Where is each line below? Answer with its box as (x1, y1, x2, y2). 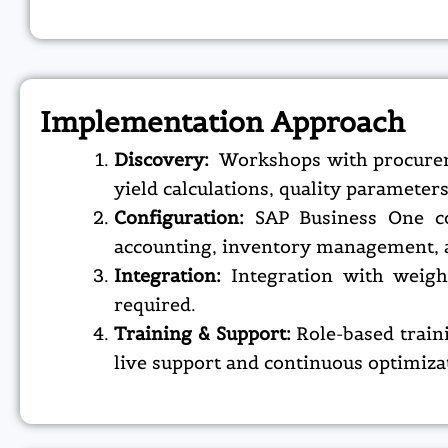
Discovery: (114, 148, 215, 172)
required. (114, 293, 196, 317)
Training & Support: (114, 322, 297, 346)
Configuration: (114, 206, 255, 230)
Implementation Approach (40, 104, 405, 141)
